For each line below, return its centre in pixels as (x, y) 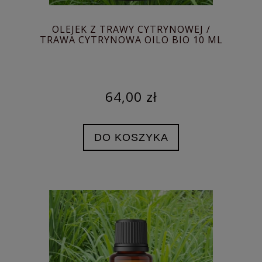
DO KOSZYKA (131, 137)
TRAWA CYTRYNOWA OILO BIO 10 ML (131, 39)
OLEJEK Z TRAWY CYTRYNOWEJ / (131, 29)
